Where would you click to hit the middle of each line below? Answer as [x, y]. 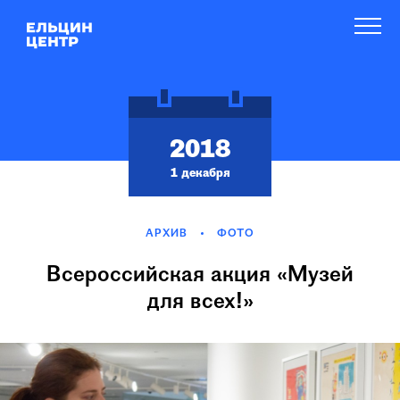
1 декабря [200, 174]
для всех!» [200, 302]
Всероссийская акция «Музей [200, 275]
